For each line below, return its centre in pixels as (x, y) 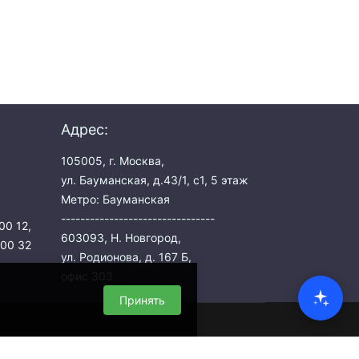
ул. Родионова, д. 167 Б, (126, 257)
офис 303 (87, 276)
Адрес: (85, 129)
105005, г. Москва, (113, 161)
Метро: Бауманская (115, 199)
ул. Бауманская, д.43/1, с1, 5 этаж (155, 180)
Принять (143, 300)
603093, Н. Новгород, (121, 238)
